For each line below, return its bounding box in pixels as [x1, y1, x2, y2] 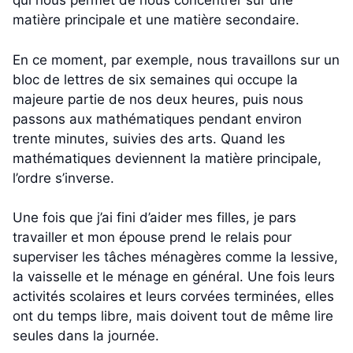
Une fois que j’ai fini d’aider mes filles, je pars [13, 210, 296, 226]
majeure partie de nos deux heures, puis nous [13, 91, 303, 107]
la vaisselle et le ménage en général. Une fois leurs [13, 269, 335, 285]
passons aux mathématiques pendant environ [13, 110, 302, 127]
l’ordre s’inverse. [13, 169, 114, 186]
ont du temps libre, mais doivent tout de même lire [13, 308, 333, 325]
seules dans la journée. [13, 328, 159, 344]
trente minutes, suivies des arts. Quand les [13, 130, 285, 147]
